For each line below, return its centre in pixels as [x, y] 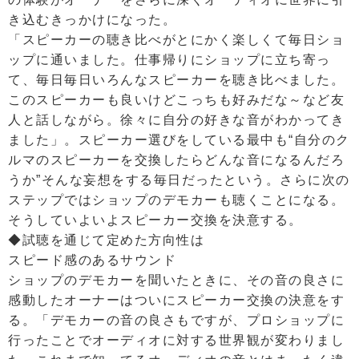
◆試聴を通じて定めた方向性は [106, 240]
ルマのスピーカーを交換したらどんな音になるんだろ [176, 160]
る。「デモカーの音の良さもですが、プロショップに [176, 321]
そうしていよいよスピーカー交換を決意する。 [155, 220]
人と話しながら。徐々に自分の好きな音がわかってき [176, 120]
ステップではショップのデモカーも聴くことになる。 [176, 200]
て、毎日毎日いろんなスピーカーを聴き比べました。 [176, 80]
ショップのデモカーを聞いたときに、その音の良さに [176, 280]
